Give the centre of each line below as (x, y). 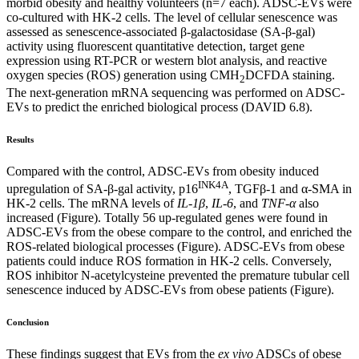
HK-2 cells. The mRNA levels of (92, 203)
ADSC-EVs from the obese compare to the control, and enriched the (179, 232)
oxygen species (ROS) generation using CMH (123, 75)
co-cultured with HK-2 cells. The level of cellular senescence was (172, 17)
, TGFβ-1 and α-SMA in (290, 188)
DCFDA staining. (290, 75)
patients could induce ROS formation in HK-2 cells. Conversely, (169, 260)
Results (20, 139)
